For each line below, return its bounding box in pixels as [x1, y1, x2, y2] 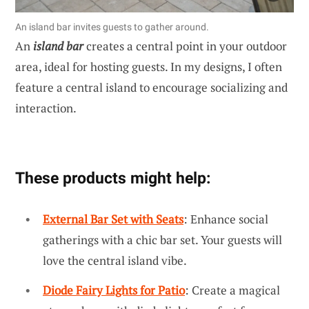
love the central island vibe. [43, 252, 187, 268]
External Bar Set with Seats [43, 210, 183, 227]
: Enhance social [183, 210, 268, 227]
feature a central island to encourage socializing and [15, 79, 288, 95]
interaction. [15, 99, 77, 116]
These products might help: [15, 168, 210, 188]
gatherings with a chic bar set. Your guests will [43, 231, 282, 248]
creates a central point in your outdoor [83, 37, 287, 54]
